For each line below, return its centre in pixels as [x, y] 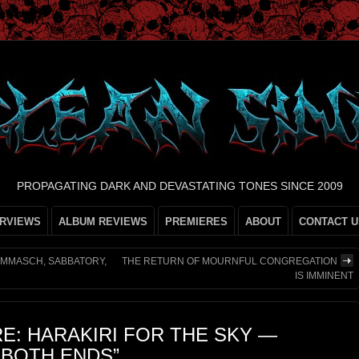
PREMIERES [196, 222]
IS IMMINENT [324, 276]
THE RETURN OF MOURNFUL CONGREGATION [230, 261]
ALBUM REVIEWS [103, 222]
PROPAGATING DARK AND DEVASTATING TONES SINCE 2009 [179, 186]
